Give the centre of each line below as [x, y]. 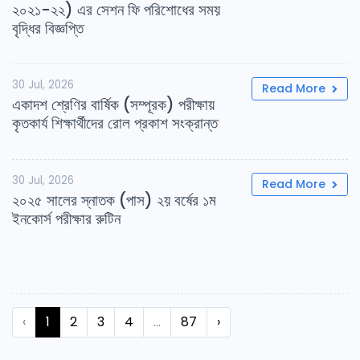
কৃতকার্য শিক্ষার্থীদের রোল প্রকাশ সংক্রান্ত [115, 124]
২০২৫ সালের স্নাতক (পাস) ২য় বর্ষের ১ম [114, 201]
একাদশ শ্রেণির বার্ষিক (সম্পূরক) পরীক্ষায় [113, 105]
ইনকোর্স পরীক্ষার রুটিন [66, 219]
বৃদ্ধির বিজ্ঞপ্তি [48, 28]
